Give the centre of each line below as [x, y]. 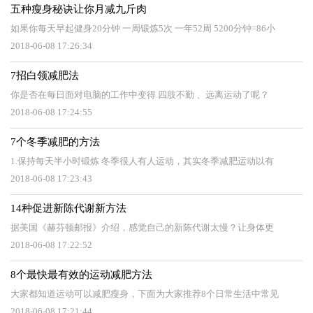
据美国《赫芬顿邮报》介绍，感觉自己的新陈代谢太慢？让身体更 [142, 227]
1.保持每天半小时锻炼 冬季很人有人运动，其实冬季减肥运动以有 [142, 161]
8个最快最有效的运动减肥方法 [81, 275]
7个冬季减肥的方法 [55, 142]
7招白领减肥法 [45, 75]
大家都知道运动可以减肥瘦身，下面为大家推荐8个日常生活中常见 [145, 294]
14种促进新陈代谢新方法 [68, 208]
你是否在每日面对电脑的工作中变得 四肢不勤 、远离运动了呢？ [140, 95]
